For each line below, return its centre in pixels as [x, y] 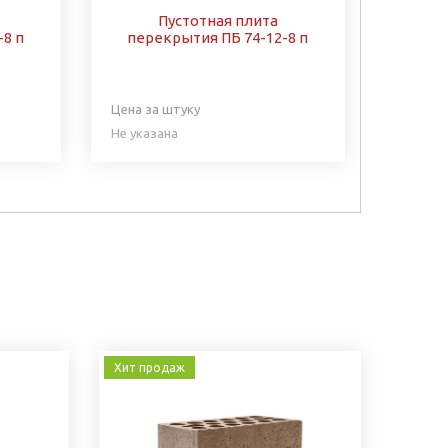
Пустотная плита [217, 20]
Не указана [144, 132]
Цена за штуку [155, 108]
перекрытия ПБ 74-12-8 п [218, 37]
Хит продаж [149, 367]
